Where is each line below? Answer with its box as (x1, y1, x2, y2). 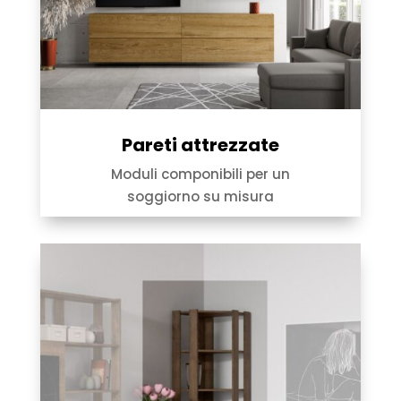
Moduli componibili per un (110, 164, 290, 183)
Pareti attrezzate (121, 132, 279, 158)
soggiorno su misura (126, 186, 274, 206)
